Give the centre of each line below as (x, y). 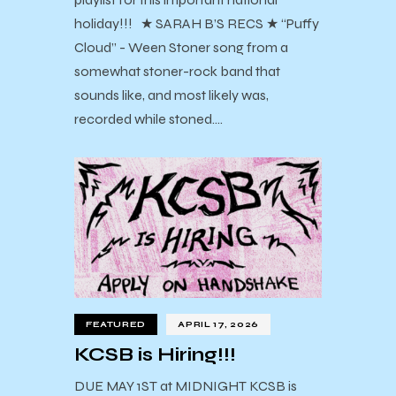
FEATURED (116, 324)
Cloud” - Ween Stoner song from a (181, 47)
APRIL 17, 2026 (218, 324)
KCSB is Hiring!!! (155, 354)
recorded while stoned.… (148, 119)
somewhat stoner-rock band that (177, 71)
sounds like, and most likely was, (171, 95)
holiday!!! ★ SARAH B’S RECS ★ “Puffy (197, 23)
